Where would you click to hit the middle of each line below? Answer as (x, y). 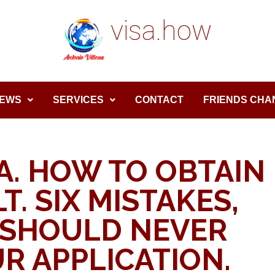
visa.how (161, 31)
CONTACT (159, 100)
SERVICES (78, 100)
